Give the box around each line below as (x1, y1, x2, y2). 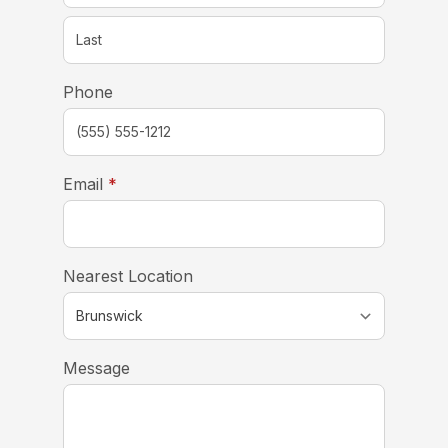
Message (62, 357, 130, 378)
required (115, 172, 179, 193)
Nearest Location (62, 265, 193, 286)
